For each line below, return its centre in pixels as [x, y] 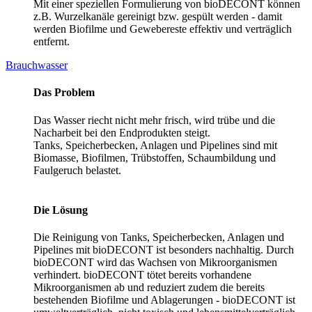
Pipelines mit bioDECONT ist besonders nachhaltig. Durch [164, 250]
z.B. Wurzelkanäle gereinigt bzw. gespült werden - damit [158, 17]
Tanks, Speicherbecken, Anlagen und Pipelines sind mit [155, 145]
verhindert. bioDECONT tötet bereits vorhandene [142, 275]
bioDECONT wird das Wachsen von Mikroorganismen [155, 263]
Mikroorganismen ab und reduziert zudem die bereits [149, 288]
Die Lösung [61, 210]
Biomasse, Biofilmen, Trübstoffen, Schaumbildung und [155, 157]
